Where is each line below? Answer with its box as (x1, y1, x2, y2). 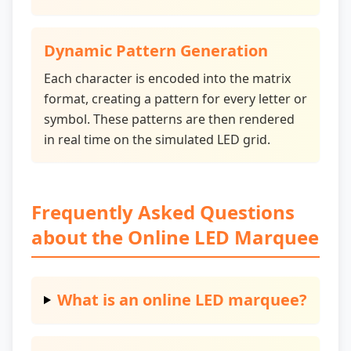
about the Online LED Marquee (31, 224, 319, 250)
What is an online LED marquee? (57, 289, 307, 310)
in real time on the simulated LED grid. (44, 131, 270, 148)
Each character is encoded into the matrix (44, 70, 291, 87)
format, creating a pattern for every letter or (44, 90, 307, 107)
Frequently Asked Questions (31, 199, 295, 225)
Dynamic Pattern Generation (44, 40, 268, 61)
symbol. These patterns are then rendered (44, 110, 295, 128)
